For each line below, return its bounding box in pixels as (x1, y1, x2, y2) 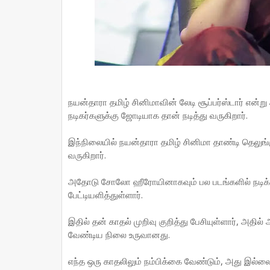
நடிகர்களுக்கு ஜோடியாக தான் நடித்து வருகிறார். (68, 109, 248, 121)
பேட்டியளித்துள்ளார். (68, 189, 143, 201)
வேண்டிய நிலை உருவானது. (68, 228, 170, 240)
